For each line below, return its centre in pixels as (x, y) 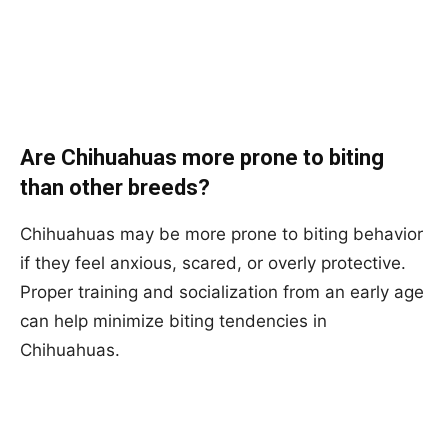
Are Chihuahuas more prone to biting (202, 157)
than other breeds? (115, 187)
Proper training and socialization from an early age (222, 291)
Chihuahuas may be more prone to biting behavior (221, 233)
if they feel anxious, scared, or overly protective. (213, 262)
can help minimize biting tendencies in (173, 320)
